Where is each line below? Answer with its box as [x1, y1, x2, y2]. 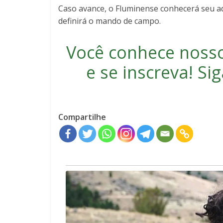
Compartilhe [58, 111, 106, 122]
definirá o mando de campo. [58, 15, 161, 26]
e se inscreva [86, 60, 189, 84]
